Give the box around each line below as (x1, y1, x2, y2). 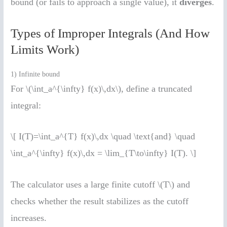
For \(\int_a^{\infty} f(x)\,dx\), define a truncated (11, 83, 193, 94)
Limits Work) (11, 42, 80, 56)
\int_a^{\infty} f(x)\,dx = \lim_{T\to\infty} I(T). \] (11, 148, 197, 159)
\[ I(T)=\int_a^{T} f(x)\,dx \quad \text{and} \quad (11, 131, 196, 142)
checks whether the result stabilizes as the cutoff (11, 196, 189, 207)
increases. (11, 213, 47, 223)
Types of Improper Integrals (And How (11, 26, 210, 40)
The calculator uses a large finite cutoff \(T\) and (11, 179, 191, 190)
